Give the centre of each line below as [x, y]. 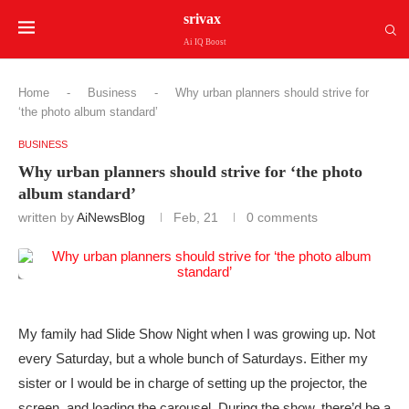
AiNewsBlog [111, 217]
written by [47, 217]
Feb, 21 [196, 217]
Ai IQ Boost [204, 42]
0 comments [282, 217]
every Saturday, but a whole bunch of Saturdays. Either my [193, 358]
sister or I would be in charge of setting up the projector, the [193, 383]
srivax [202, 18]
